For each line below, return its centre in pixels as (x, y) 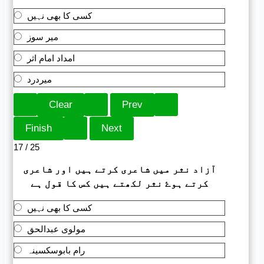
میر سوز (43, 37)
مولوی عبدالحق (57, 229)
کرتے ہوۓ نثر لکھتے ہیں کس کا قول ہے (119, 184)
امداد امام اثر (51, 58)
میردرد (40, 79)
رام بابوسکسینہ (56, 250)
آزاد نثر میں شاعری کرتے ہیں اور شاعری (119, 170)
